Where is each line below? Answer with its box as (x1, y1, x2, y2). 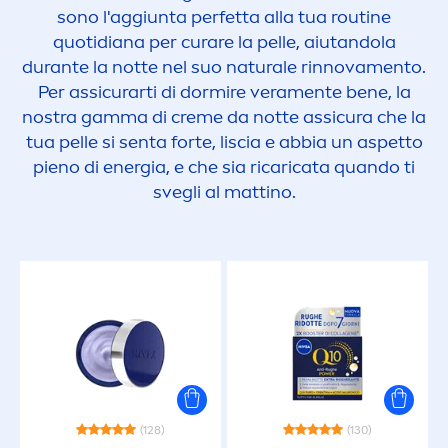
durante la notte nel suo (22, 56, 226, 78)
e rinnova (287, 56, 366, 78)
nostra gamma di (22, 106, 171, 128)
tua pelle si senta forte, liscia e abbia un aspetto (25, 131, 423, 153)
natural (226, 56, 287, 78)
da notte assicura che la (223, 106, 426, 128)
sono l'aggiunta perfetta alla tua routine (57, 6, 391, 28)
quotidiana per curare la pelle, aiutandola (52, 31, 396, 53)
